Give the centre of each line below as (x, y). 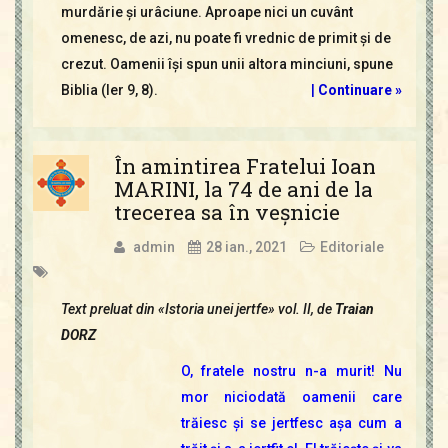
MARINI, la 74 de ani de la (243, 188)
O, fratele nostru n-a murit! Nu (291, 370)
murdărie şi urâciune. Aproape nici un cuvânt (206, 11)
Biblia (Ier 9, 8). (109, 89)
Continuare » (359, 89)
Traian (354, 308)
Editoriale (351, 246)
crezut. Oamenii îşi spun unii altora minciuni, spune (226, 63)
